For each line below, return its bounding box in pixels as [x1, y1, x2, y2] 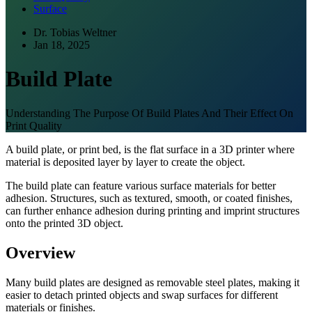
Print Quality [6, 119, 62, 132]
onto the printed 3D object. [6, 217, 123, 229]
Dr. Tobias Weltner [33, 26, 116, 38]
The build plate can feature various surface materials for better [6, 179, 276, 192]
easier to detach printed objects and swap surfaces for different [6, 288, 278, 301]
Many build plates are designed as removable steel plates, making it [6, 276, 299, 288]
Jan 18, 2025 [33, 39, 90, 51]
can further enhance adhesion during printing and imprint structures [6, 204, 299, 217]
